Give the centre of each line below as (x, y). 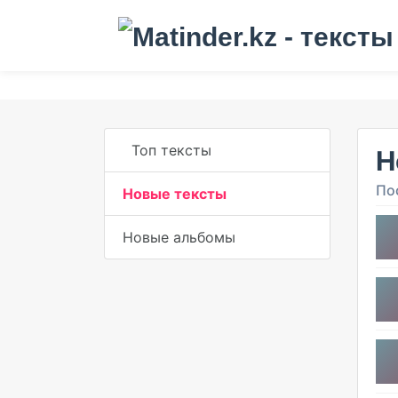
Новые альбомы (179, 237)
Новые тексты (175, 194)
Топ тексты (171, 150)
